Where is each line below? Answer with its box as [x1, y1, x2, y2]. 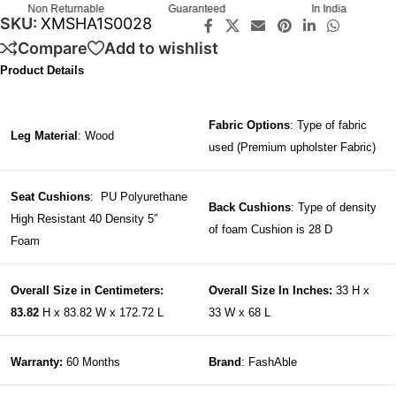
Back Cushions [209, 201, 291, 215]
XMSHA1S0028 [41, 13, 152, 33]
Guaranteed [168, 2, 226, 15]
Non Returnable [27, 2, 104, 15]
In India [310, 2, 346, 15]
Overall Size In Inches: [209, 284, 336, 298]
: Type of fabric [290, 118, 367, 133]
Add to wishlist [104, 38, 218, 57]
